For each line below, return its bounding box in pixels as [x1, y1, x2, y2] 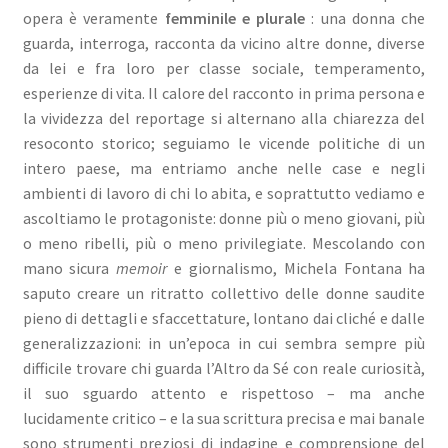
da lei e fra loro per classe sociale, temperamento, [22, 57, 426, 78]
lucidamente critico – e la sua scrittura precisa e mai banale [22, 407, 426, 428]
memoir [116, 257, 168, 278]
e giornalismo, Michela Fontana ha [167, 257, 426, 278]
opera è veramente [22, 7, 165, 28]
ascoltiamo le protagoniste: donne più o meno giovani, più [22, 207, 426, 228]
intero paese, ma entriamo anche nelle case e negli [22, 157, 426, 178]
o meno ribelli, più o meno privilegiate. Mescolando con [22, 232, 426, 253]
